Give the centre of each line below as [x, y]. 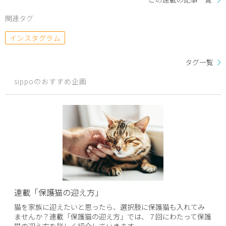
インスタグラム [35, 38]
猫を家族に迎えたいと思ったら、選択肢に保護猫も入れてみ [110, 207]
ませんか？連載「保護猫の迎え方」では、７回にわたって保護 [113, 216]
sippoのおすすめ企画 [51, 81]
